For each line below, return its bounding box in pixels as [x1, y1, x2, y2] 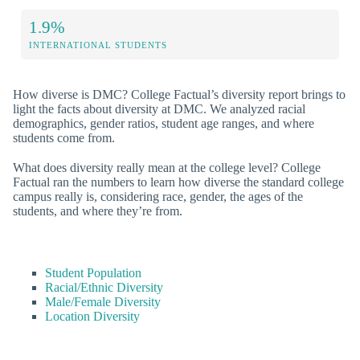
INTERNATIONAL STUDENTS [29, 39, 167, 50]
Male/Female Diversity [45, 295, 161, 309]
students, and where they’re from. [13, 204, 182, 219]
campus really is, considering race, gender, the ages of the [13, 190, 303, 204]
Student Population [45, 266, 141, 280]
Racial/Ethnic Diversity [45, 280, 163, 295]
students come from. [13, 130, 115, 145]
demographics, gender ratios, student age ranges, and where [13, 116, 314, 130]
